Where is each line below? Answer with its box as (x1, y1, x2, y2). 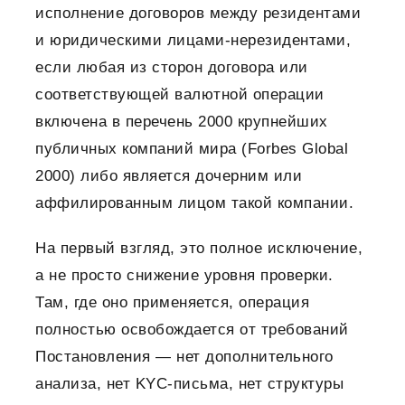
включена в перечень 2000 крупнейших (35, 113, 328, 131)
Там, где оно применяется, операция (35, 294, 309, 312)
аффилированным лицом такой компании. (35, 194, 353, 212)
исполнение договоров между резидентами (35, 5, 361, 23)
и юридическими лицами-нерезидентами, (35, 32, 351, 50)
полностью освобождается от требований (35, 321, 349, 339)
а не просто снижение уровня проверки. (35, 267, 334, 285)
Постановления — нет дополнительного (35, 348, 334, 366)
